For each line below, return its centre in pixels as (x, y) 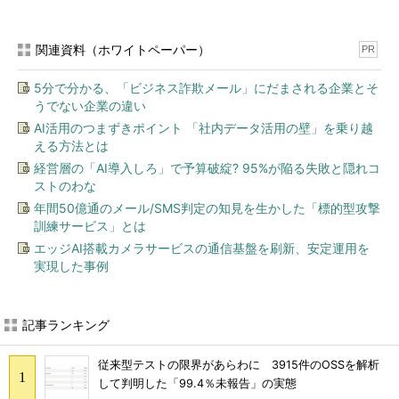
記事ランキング (66, 325)
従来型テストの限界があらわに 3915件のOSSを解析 (239, 365)
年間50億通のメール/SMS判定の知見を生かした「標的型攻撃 (207, 208)
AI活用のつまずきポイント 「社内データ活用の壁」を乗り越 (204, 128)
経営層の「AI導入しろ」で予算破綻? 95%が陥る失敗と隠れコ (207, 168)
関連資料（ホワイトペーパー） (123, 49)
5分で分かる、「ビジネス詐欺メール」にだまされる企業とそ (206, 88)
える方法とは (71, 146)
